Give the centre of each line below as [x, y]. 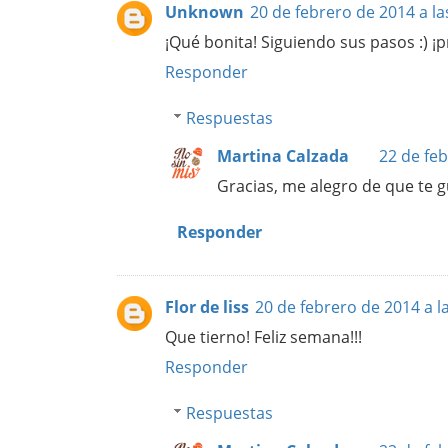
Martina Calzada [283, 155]
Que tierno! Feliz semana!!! [263, 336]
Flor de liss [207, 306]
